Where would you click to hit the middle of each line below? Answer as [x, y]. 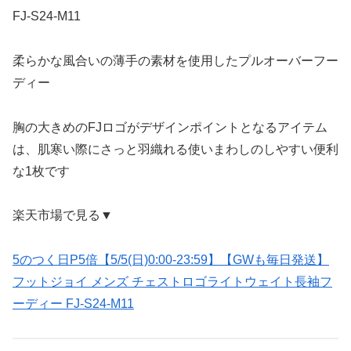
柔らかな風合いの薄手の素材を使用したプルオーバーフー [175, 60]
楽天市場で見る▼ [63, 215]
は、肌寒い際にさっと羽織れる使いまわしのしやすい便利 [175, 149]
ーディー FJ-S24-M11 [73, 304]
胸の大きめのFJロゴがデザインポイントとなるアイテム [170, 127]
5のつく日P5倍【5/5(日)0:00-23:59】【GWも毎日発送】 [171, 260]
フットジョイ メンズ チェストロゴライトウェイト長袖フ [172, 282]
